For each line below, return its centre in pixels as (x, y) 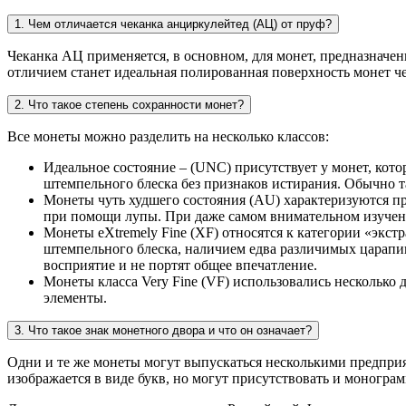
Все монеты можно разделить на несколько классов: (168, 137)
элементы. (75, 298)
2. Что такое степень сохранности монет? (129, 105)
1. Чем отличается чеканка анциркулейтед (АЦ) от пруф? (173, 24)
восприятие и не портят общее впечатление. (180, 266)
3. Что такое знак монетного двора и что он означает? (163, 331)
